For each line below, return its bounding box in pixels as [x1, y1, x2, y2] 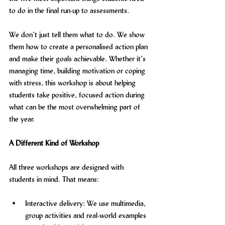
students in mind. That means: [9, 174, 99, 184]
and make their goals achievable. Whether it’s [9, 54, 148, 63]
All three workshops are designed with [9, 162, 126, 172]
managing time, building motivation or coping [9, 66, 147, 75]
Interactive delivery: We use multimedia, [25, 198, 148, 208]
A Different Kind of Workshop [9, 138, 99, 148]
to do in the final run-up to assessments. [9, 6, 129, 15]
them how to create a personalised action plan [9, 42, 150, 51]
